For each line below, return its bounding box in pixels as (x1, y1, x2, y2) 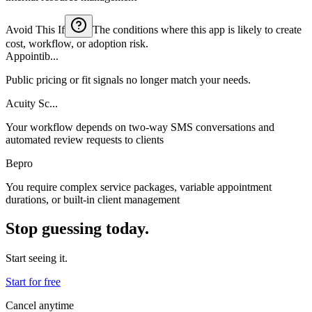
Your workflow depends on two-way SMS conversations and (6, 120, 274, 133)
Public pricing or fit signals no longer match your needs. (6, 73, 251, 86)
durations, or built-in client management (6, 193, 180, 205)
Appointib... (6, 49, 58, 62)
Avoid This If (6, 23, 65, 36)
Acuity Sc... (6, 97, 58, 109)
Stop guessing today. (6, 219, 149, 238)
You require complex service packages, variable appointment (6, 180, 272, 193)
